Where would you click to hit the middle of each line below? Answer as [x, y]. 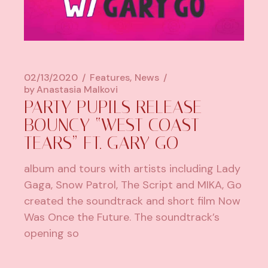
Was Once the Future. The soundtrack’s [122, 217]
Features [110, 77]
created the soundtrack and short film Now [133, 201]
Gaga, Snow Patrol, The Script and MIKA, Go [133, 185]
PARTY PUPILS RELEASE [113, 107]
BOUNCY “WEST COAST [112, 125]
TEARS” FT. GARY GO [102, 143]
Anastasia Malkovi [77, 89]
